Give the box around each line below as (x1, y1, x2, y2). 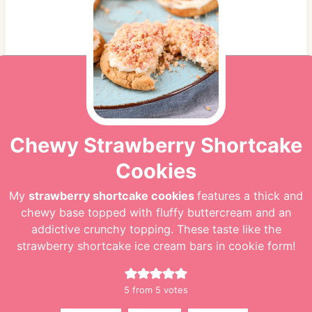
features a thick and (197, 189, 303, 203)
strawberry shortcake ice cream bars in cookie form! (16, 239, 296, 253)
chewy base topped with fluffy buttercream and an (21, 205, 291, 220)
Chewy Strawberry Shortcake (10, 133, 302, 158)
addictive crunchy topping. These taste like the (31, 222, 281, 237)
